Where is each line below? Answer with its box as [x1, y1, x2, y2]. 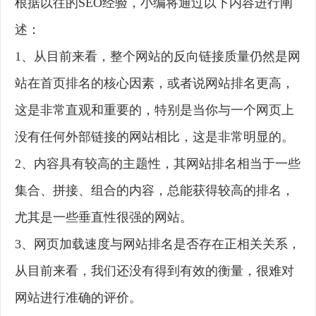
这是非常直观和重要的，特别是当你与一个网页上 [15, 103, 294, 118]
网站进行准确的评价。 [15, 291, 142, 305]
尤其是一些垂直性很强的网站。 [15, 210, 193, 225]
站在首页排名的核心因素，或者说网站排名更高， [15, 76, 294, 91]
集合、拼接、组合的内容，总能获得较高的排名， [15, 183, 294, 198]
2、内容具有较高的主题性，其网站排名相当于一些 [15, 157, 300, 171]
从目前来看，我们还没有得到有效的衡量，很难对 [15, 264, 294, 279]
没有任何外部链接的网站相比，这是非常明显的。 [15, 130, 294, 145]
